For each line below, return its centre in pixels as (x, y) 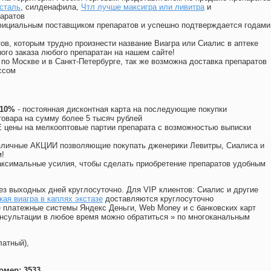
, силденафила (48, 7)
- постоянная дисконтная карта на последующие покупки (121, 109)
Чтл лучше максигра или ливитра (143, 7)
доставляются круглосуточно (158, 199)
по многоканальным (214, 217)
